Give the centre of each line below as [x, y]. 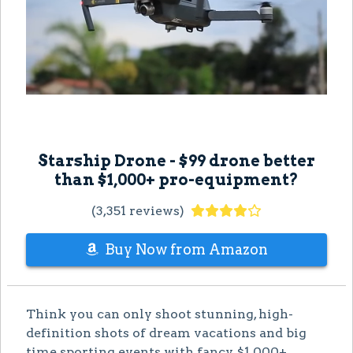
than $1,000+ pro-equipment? [176, 179]
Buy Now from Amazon [186, 249]
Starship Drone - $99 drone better [176, 160]
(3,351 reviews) [138, 210]
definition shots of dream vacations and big [166, 333]
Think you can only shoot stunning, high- [160, 314]
